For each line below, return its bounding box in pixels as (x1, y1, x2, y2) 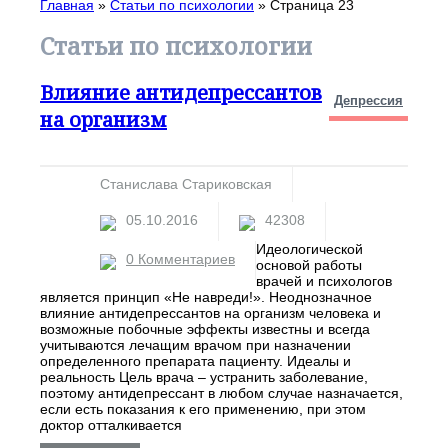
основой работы (256, 257, 362, 274)
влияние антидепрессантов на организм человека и (40, 305, 381, 322)
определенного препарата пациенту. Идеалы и (40, 353, 351, 370)
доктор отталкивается (40, 417, 182, 434)
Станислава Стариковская (100, 176, 272, 193)
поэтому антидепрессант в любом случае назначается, (40, 385, 403, 402)
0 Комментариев (126, 251, 235, 268)
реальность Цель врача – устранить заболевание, (40, 369, 368, 386)
